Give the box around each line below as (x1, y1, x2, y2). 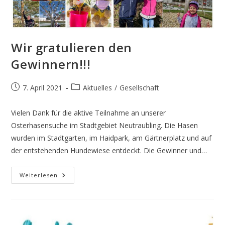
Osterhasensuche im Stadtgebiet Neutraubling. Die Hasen (11, 121, 198, 131)
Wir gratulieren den (11, 39, 132, 56)
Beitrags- (71, 82, 101, 92)
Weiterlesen (20, 171, 58, 179)
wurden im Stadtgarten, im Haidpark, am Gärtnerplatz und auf (11, 133, 212, 143)
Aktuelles (83, 83, 113, 93)
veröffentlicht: (11, 93, 55, 103)
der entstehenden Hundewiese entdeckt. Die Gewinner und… (11, 146, 207, 156)
